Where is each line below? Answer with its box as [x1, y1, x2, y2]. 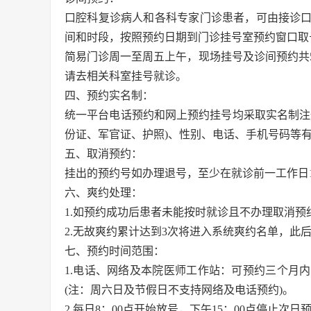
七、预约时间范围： [65, 244, 165, 257]
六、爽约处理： [65, 186, 142, 199]
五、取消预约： [65, 147, 142, 160]
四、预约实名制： [65, 89, 153, 101]
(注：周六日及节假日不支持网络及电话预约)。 [65, 283, 294, 296]
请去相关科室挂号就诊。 [65, 69, 187, 82]
